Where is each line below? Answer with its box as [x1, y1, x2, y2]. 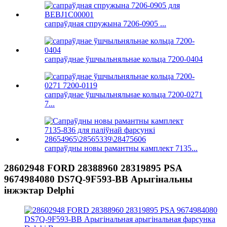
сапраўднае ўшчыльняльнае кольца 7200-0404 [45, 55, 203, 64]
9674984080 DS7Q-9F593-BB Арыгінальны [4, 174, 193, 185]
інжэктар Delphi [4, 185, 74, 196]
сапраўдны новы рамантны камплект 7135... [45, 144, 198, 153]
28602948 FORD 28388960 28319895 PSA [4, 163, 182, 174]
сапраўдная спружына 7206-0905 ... [45, 19, 166, 28]
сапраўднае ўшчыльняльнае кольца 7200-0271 [45, 90, 203, 99]
